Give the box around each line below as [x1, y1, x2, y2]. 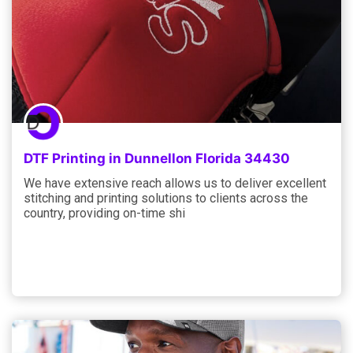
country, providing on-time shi [24, 205, 185, 221]
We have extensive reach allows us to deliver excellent [24, 175, 326, 191]
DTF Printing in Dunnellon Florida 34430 [24, 150, 290, 166]
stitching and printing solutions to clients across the [24, 190, 308, 206]
